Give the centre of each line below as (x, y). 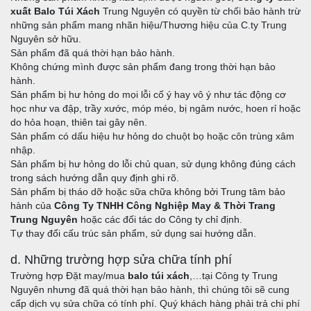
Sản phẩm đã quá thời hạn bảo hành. (93, 53)
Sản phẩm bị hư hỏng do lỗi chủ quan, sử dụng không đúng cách (153, 164)
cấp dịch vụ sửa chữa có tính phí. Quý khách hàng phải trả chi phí (155, 304)
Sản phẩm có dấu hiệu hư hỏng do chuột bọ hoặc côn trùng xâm (152, 136)
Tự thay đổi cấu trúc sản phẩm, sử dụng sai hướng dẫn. (133, 234)
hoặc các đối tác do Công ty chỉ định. (161, 220)
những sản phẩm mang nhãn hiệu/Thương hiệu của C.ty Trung (149, 25)
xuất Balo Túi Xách (55, 11)
